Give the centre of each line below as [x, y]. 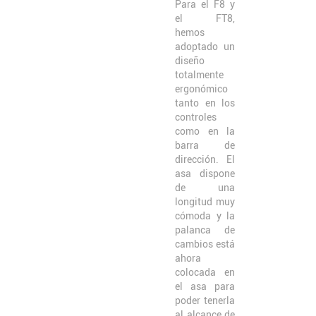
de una [205, 187]
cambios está [205, 244]
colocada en [205, 272]
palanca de [205, 230]
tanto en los [205, 103]
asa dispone [205, 173]
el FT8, [205, 18]
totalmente [199, 74]
